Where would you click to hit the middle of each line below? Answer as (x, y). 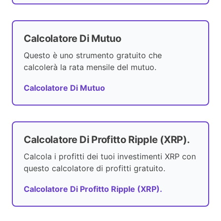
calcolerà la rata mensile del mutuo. (90, 67)
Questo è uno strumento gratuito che (93, 55)
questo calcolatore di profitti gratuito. (94, 168)
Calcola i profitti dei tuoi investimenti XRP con (110, 157)
